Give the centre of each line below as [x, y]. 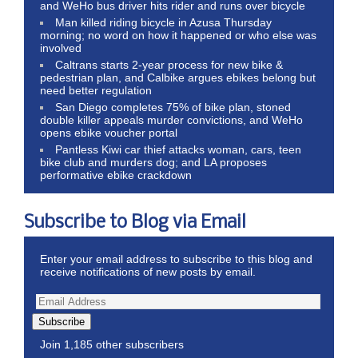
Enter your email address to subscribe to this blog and [176, 259]
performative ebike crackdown [116, 175]
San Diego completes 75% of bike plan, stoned [173, 107]
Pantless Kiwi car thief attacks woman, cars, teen [179, 149]
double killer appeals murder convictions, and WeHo [171, 119]
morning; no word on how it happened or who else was [178, 35]
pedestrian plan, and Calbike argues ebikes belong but [178, 77]
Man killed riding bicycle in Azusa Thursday [164, 22]
